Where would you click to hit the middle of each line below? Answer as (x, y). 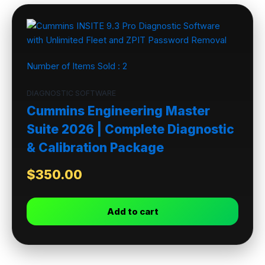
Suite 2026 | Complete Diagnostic (130, 129)
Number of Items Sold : (75, 67)
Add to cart (132, 212)
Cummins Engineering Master (118, 111)
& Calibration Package (95, 147)
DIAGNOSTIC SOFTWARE (71, 93)
